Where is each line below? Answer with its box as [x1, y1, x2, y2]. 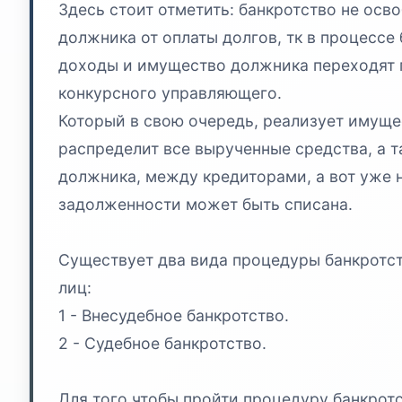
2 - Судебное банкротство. [58, 333, 267, 353]
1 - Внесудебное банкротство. [58, 305, 289, 325]
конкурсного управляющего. [58, 83, 282, 102]
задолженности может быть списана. [58, 194, 353, 214]
